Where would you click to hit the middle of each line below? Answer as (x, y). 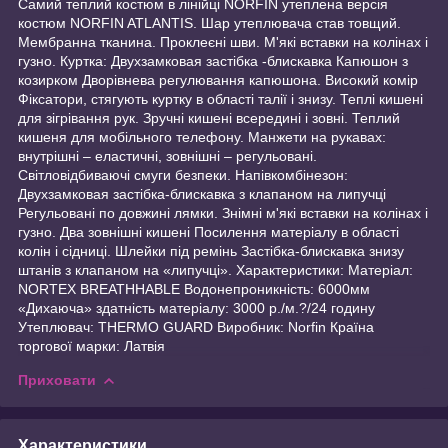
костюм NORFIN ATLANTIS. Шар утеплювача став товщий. (209, 22)
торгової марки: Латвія (91, 345)
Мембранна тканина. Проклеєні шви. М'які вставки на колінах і (223, 41)
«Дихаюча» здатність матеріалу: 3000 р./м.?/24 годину (196, 307)
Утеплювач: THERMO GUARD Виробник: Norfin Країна (196, 326)
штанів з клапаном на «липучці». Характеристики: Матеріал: (215, 269)
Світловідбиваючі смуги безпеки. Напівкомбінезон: (183, 174)
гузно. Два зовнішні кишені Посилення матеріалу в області (208, 231)
